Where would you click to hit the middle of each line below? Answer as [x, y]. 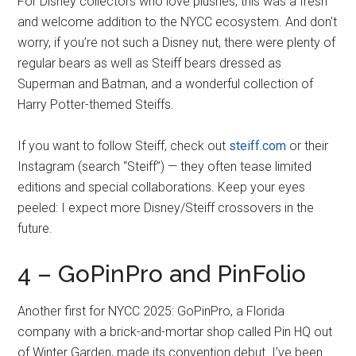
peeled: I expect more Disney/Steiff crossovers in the [166, 208]
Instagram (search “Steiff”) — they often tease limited [165, 167]
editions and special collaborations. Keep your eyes [162, 188]
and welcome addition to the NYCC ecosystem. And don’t [178, 22]
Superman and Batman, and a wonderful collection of [166, 84]
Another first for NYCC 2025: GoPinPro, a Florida [151, 311]
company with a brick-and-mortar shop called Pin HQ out [175, 332]
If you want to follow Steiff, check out [124, 146]
